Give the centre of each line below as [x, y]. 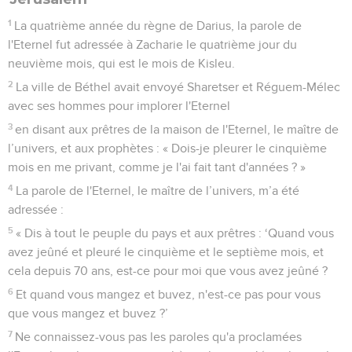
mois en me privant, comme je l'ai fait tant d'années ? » [157, 167]
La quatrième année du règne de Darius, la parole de [158, 26]
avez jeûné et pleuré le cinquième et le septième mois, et [166, 252]
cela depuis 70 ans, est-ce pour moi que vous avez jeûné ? [168, 271]
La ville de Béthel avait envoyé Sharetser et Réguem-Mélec [178, 87]
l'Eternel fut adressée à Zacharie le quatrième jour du [152, 44]
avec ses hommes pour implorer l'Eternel [119, 106]
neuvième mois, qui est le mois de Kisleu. [121, 63]
